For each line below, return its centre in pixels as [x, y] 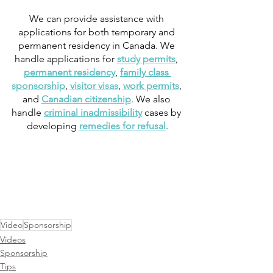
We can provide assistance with [97, 18]
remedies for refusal [122, 126]
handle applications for [66, 58]
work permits [151, 85]
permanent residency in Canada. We [97, 45]
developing [53, 126]
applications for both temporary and [97, 32]
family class [146, 72]
